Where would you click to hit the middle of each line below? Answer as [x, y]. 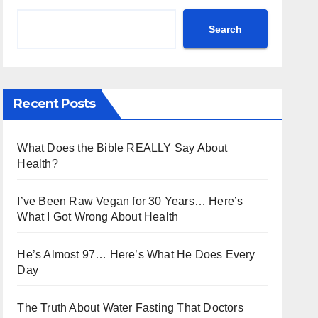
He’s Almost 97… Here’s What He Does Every [136, 254]
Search [225, 29]
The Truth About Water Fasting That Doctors [130, 308]
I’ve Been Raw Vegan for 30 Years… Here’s [130, 201]
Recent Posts [55, 104]
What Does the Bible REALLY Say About [122, 148]
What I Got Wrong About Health [98, 217]
